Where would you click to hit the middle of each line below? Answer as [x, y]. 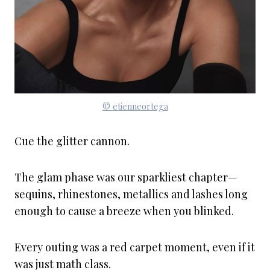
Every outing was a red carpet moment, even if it [135, 247]
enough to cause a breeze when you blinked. [124, 211]
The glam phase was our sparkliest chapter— [126, 177]
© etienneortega [135, 106]
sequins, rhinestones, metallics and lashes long [131, 194]
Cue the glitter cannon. [72, 141]
